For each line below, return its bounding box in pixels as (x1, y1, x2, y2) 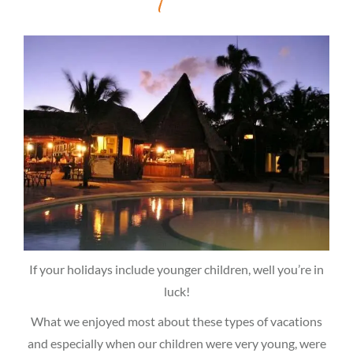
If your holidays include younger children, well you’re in (29, 261, 324, 277)
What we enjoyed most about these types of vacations (31, 313, 322, 329)
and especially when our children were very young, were (27, 335, 326, 351)
